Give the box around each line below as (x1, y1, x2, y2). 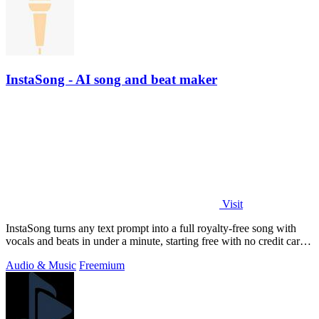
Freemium (79, 258, 125, 271)
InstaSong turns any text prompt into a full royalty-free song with (6, 221, 296, 234)
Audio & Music (6, 258, 76, 271)
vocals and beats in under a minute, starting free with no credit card (6, 234, 305, 247)
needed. (6, 247, 41, 260)
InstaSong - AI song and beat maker (6, 71, 217, 87)
